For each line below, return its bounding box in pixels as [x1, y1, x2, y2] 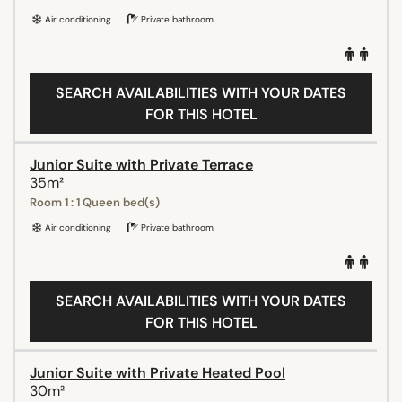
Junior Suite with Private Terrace [30, 154, 253, 174]
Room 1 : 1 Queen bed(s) [30, 194, 160, 210]
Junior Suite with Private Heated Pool [30, 363, 285, 382]
